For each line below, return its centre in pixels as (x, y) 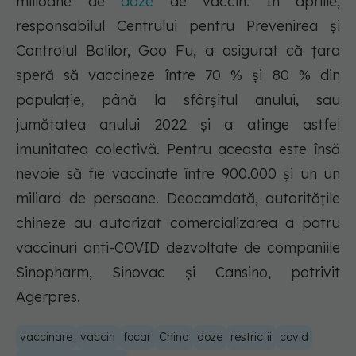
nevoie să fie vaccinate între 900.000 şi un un (178, 174)
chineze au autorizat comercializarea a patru (178, 223)
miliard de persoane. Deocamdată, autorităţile (178, 199)
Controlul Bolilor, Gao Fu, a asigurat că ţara (178, 51)
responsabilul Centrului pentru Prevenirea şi (178, 26)
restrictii (251, 337)
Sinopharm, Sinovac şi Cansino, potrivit (178, 273)
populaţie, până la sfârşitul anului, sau (178, 100)
